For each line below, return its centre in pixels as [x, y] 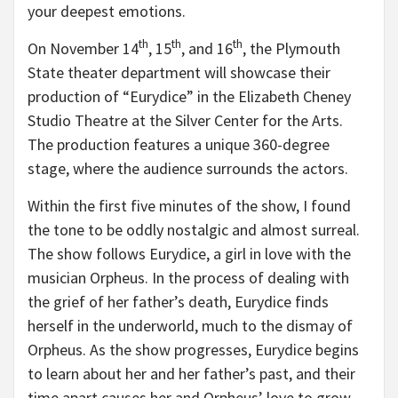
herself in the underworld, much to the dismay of [190, 326]
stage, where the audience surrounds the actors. [190, 168]
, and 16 [207, 48]
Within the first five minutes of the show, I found [189, 206]
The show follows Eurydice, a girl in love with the [189, 254]
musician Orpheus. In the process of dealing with [188, 278]
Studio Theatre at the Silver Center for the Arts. [185, 120]
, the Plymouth [291, 48]
